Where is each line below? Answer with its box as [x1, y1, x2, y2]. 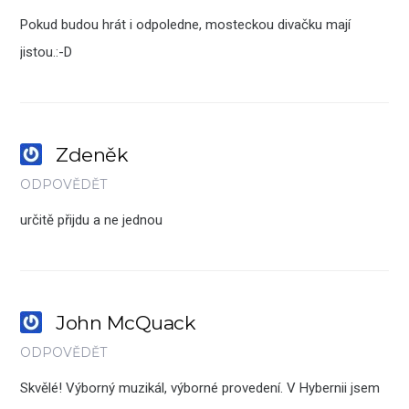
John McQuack [56, 311, 196, 335]
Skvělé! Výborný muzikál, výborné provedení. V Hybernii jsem [20, 380, 381, 397]
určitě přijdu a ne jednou [20, 212, 163, 229]
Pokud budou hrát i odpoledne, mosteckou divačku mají [20, 16, 351, 34]
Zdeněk [56, 143, 129, 167]
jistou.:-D [20, 44, 73, 61]
